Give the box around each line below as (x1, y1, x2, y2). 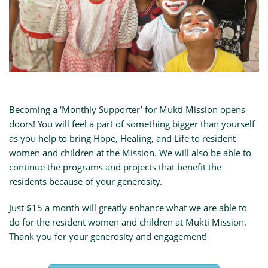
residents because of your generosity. (9, 175, 162, 187)
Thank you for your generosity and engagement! (9, 230, 207, 242)
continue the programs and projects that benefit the (9, 160, 221, 173)
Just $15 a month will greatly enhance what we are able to (9, 201, 247, 214)
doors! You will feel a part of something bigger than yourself (9, 117, 255, 130)
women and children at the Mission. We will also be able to (9, 146, 251, 159)
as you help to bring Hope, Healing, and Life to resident (9, 132, 236, 144)
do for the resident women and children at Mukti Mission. (9, 215, 246, 228)
